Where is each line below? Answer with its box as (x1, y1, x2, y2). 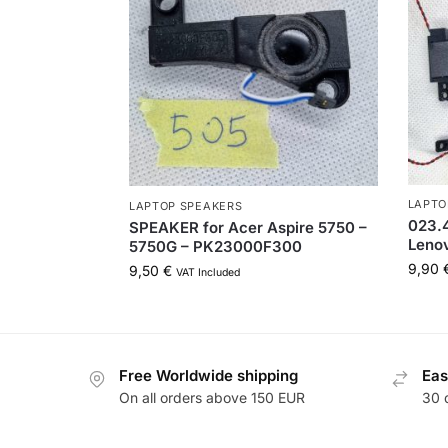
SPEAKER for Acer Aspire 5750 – (128, 217, 367, 237)
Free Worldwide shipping (119, 365, 298, 385)
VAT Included (175, 265, 240, 279)
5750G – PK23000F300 (128, 236, 302, 256)
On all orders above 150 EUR (119, 389, 305, 407)
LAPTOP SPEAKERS (128, 198, 243, 213)
